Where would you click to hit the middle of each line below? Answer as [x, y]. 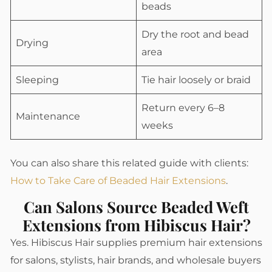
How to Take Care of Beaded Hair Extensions [118, 181]
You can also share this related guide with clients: [129, 163]
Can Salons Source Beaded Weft [136, 207]
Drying [32, 43]
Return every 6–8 [183, 108]
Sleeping [37, 80]
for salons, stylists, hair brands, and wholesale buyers [136, 260]
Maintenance [48, 117]
